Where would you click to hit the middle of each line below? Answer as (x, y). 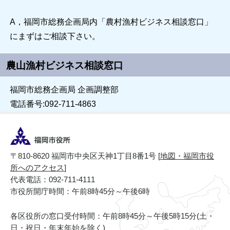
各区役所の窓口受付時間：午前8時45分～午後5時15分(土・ (112, 216)
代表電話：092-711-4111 (53, 179)
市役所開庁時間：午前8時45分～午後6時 (80, 191)
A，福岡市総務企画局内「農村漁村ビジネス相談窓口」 (111, 22)
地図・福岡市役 (187, 156)
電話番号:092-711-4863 (53, 104)
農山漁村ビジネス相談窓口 (65, 65)
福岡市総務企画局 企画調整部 (64, 89)
